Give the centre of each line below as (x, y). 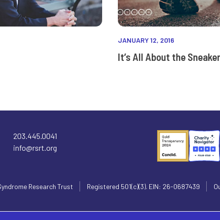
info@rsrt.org (35, 148)
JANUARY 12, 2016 (146, 40)
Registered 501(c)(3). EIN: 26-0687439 (143, 186)
